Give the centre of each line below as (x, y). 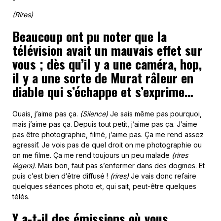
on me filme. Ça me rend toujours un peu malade (92, 155)
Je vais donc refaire (163, 176)
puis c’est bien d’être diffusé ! (61, 176)
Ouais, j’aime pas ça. (46, 114)
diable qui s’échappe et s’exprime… (103, 92)
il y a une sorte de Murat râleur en (103, 78)
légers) (23, 166)
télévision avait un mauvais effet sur (107, 50)
